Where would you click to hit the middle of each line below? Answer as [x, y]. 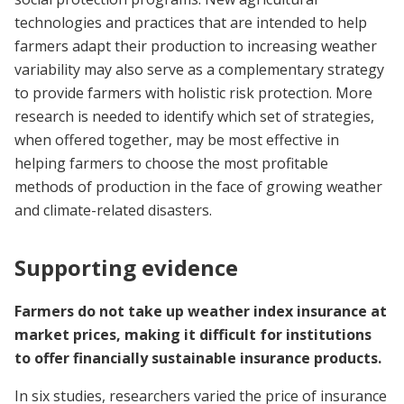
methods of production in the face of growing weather [198, 187]
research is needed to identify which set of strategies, [194, 117]
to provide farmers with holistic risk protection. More [193, 93]
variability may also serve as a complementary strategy [199, 70]
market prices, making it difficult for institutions [193, 335]
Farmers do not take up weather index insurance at [201, 312]
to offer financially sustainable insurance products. [200, 358]
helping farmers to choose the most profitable [171, 164]
